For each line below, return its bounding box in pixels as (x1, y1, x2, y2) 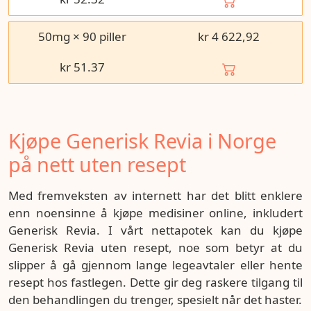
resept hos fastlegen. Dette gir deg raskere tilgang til (8, 274, 303, 290)
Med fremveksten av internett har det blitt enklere (8, 187, 303, 203)
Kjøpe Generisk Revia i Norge (8, 127, 276, 154)
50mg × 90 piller (38, 28, 126, 44)
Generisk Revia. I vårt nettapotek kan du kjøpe (8, 222, 303, 238)
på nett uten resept (8, 151, 186, 178)
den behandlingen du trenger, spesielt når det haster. (8, 292, 302, 308)
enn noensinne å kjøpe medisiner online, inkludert (8, 205, 303, 221)
